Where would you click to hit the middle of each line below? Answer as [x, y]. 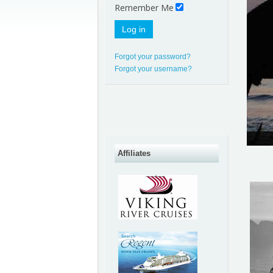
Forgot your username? [153, 69]
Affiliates [134, 153]
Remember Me [144, 8]
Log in [134, 29]
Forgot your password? [153, 57]
